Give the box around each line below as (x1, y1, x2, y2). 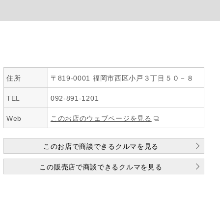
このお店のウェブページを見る (50, 114, 152, 122)
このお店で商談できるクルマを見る (43, 142, 159, 150)
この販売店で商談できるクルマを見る (39, 163, 163, 171)
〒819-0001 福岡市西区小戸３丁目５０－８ (50, 74, 194, 82)
